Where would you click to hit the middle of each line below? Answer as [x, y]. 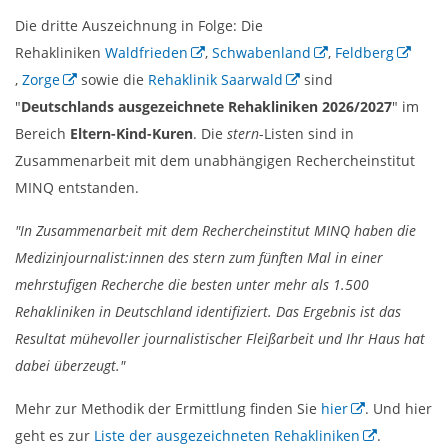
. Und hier [398, 408]
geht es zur [54, 435]
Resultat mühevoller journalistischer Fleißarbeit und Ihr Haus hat [220, 338]
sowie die [112, 79]
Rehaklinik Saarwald [215, 79]
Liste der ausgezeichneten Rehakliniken [227, 435]
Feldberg [364, 52]
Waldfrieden [146, 52]
